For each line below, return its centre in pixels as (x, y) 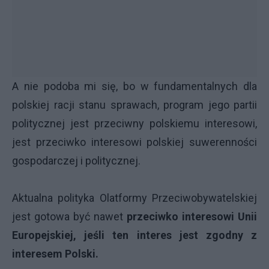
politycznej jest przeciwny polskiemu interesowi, (134, 123)
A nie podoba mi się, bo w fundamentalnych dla (134, 86)
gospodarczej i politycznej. (76, 161)
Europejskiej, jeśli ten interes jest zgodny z (134, 235)
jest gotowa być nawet (69, 216)
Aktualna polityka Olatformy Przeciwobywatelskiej (134, 198)
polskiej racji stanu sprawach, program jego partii (134, 105)
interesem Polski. (55, 254)
